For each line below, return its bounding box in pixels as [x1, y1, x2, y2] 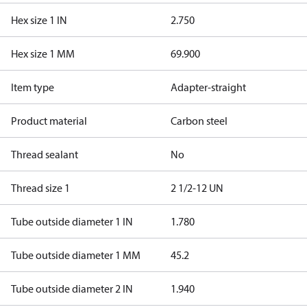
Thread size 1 [11, 181, 70, 195]
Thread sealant [11, 147, 78, 161]
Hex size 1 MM [11, 47, 75, 60]
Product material [11, 114, 87, 127]
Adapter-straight [170, 80, 246, 94]
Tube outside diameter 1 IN [11, 214, 133, 228]
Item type [11, 80, 54, 94]
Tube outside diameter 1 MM [11, 248, 140, 262]
